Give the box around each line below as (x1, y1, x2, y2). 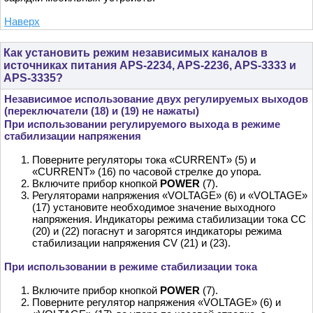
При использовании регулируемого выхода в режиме (4, 118, 280, 131)
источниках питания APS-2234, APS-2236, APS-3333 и (3, 59, 296, 72)
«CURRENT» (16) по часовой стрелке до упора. (32, 166, 261, 178)
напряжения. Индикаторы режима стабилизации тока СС (32, 213, 306, 226)
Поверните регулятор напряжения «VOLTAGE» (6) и (32, 296, 281, 309)
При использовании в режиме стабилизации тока (4, 261, 257, 273)
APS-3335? (3, 72, 63, 85)
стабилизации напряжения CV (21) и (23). (32, 237, 231, 249)
